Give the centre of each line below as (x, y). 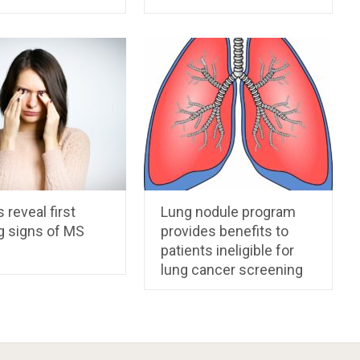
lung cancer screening (232, 270)
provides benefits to (225, 231)
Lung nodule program (229, 212)
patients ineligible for (228, 251)
